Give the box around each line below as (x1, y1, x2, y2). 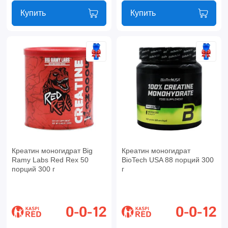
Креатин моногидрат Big (11, 146, 93, 155)
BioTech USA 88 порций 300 (121, 155, 214, 164)
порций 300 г (11, 164, 55, 173)
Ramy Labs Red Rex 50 (11, 155, 89, 164)
